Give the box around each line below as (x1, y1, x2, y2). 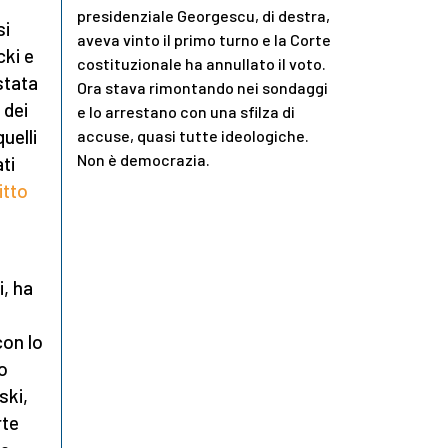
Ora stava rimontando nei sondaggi (77, 78, 328, 98)
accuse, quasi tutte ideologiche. (77, 126, 309, 146)
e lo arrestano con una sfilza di (77, 102, 295, 122)
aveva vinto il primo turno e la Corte (77, 30, 331, 50)
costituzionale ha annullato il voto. (77, 54, 326, 74)
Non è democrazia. (77, 150, 210, 170)
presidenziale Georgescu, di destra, (77, 6, 330, 26)
